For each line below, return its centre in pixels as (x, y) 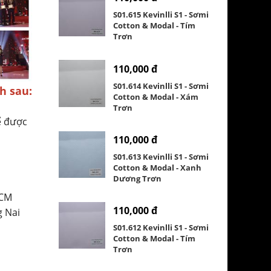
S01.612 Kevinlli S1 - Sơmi (161, 227)
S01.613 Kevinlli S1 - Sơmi (161, 156)
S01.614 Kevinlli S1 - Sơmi (161, 86)
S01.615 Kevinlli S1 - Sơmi (161, 15)
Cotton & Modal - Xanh (158, 167)
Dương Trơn (138, 178)
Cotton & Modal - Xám (156, 96)
